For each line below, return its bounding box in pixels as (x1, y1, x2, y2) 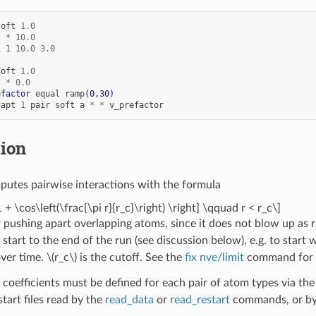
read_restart (169, 293, 230, 305)
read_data (104, 293, 154, 305)
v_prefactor (109, 99, 164, 110)
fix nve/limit (184, 251, 244, 263)
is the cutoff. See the (76, 251, 185, 263)
